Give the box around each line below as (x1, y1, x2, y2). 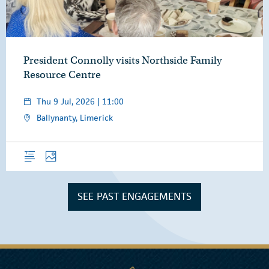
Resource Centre (23, 68, 101, 81)
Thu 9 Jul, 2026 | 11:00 (37, 95, 124, 107)
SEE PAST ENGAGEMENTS (77, 190, 192, 204)
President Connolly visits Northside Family (23, 53, 222, 67)
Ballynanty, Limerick (37, 112, 113, 123)
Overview (19, 142, 57, 154)
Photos (40, 142, 70, 154)
